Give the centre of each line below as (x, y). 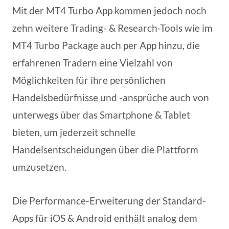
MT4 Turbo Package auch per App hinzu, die (106, 45)
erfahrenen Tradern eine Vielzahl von (93, 62)
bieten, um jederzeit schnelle (74, 132)
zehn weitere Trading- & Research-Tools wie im (112, 28)
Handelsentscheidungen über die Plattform (105, 149)
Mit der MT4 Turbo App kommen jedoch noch (109, 10)
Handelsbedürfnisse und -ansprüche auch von (111, 97)
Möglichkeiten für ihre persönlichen (89, 80)
